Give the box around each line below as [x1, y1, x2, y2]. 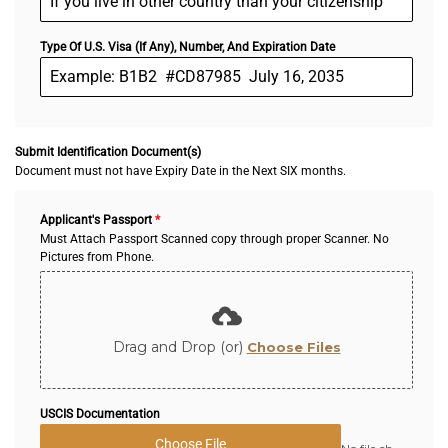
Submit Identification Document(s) [15, 144, 201, 159]
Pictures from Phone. [40, 249, 154, 264]
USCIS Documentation [40, 406, 160, 421]
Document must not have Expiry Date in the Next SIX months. [15, 163, 346, 178]
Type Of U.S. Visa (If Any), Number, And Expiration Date [40, 39, 335, 54]
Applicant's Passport [40, 212, 155, 227]
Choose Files [246, 338, 341, 355]
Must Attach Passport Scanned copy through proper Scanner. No [40, 231, 389, 246]
